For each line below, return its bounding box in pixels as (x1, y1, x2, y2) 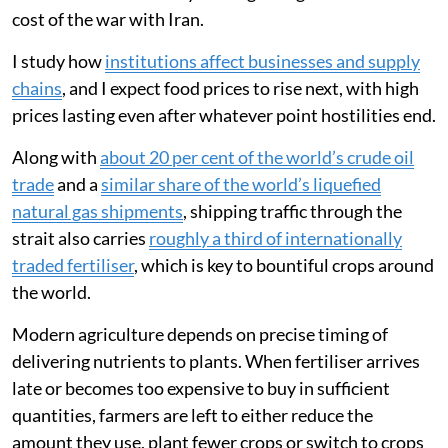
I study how (12, 49, 105, 72)
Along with (12, 145, 100, 168)
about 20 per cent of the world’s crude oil (100, 145, 414, 168)
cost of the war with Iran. (12, 7, 204, 30)
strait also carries (12, 226, 149, 249)
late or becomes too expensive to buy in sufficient (12, 376, 390, 399)
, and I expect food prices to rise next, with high (62, 76, 419, 99)
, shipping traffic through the (183, 199, 402, 222)
